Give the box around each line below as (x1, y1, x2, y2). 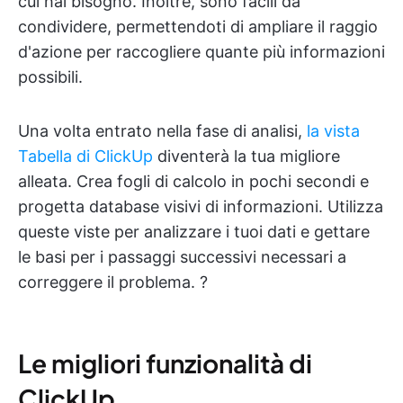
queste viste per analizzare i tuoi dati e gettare (18, 222, 370, 242)
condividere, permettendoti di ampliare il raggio (18, 17, 378, 37)
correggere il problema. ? (18, 273, 208, 292)
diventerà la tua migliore (153, 147, 340, 166)
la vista (307, 121, 360, 141)
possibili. (18, 67, 83, 87)
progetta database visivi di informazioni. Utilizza (18, 197, 383, 217)
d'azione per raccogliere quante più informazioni (18, 42, 385, 62)
